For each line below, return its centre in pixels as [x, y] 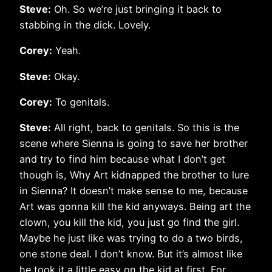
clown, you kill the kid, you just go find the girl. [129, 223]
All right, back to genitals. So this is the [145, 128]
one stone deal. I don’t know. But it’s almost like [131, 254]
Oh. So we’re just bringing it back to [136, 9]
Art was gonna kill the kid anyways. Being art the [135, 207]
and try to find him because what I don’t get [122, 159]
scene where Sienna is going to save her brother [134, 144]
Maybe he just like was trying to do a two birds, [131, 238]
